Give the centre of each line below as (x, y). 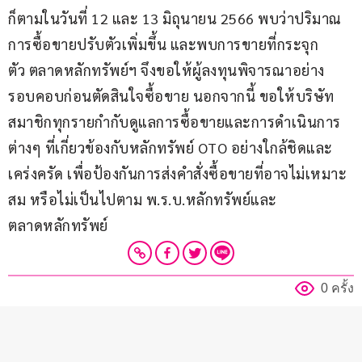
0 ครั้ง (337, 288)
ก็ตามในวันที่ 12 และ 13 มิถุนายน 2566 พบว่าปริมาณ (175, 19)
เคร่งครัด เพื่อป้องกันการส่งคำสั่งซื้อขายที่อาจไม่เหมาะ (177, 174)
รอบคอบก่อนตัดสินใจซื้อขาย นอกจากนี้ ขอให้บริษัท (171, 96)
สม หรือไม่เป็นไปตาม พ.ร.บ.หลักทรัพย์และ (143, 200)
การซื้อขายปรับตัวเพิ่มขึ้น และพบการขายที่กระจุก (163, 44)
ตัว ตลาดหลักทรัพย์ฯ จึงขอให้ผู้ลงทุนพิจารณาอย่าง (166, 70)
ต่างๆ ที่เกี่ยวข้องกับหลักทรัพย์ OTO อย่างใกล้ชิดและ (170, 148)
